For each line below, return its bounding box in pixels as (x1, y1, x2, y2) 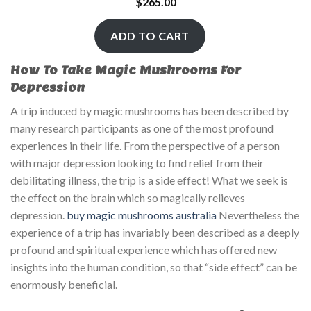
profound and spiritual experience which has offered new (10, 242, 277, 256)
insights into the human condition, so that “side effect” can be (10, 260, 297, 274)
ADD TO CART (110, 29, 190, 43)
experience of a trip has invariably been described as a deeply (10, 225, 299, 239)
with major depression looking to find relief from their (10, 155, 264, 169)
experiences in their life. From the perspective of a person (10, 138, 280, 152)
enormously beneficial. (10, 277, 117, 291)
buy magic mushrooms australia (67, 208, 217, 221)
